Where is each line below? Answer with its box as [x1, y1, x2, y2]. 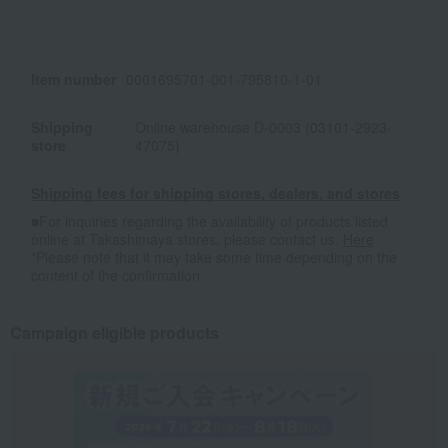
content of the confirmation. [31, 265, 204, 286]
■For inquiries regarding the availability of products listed [31, 211, 388, 232]
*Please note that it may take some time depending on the [31, 247, 397, 268]
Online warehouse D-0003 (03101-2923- [135, 117, 393, 138]
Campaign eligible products [10, 321, 219, 345]
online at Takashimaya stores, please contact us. [31, 229, 343, 250]
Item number [31, 69, 116, 90]
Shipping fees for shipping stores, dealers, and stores [31, 183, 400, 204]
